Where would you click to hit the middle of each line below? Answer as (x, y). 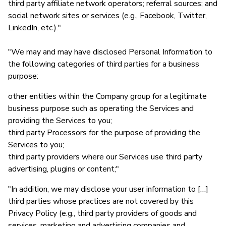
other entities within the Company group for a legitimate (107, 96)
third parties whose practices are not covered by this (101, 201)
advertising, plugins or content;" (64, 169)
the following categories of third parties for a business (104, 64)
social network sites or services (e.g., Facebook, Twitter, (107, 15)
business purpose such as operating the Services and (101, 108)
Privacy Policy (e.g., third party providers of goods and (102, 213)
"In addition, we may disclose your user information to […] (108, 189)
